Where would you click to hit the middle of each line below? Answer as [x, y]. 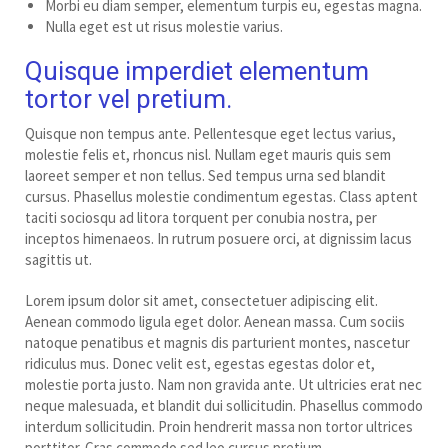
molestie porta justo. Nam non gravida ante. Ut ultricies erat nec [223, 384]
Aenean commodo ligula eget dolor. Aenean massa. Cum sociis [215, 321]
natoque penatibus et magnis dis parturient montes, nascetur [217, 342]
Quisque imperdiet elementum [197, 70]
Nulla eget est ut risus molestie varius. [164, 26]
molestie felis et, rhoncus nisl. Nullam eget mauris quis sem [208, 154]
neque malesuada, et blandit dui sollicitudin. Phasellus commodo [224, 405]
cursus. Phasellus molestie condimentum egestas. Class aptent [221, 196]
